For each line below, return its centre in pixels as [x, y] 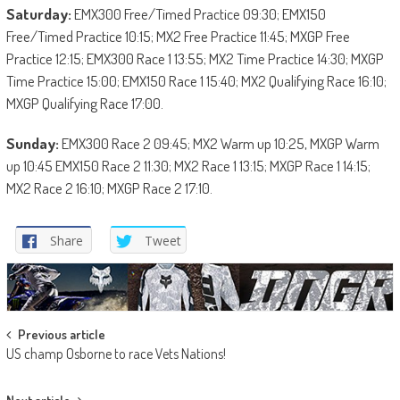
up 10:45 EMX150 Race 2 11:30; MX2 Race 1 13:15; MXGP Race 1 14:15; [188, 165]
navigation [49, 369]
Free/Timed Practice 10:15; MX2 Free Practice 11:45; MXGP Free [178, 36]
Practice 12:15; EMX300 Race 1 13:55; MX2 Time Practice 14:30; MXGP [195, 58]
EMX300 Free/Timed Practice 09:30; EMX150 [198, 13]
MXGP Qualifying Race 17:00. [84, 103]
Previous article [61, 335]
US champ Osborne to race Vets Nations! [116, 354]
